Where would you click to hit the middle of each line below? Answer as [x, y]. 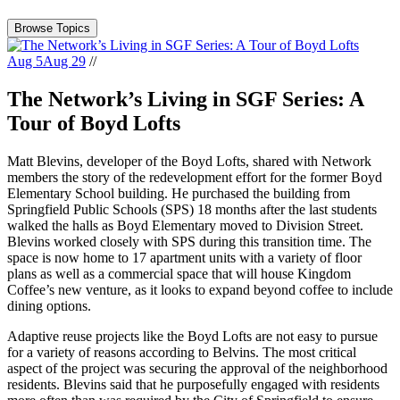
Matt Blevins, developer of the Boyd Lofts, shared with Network [189, 161]
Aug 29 [64, 61]
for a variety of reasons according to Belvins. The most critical [182, 352]
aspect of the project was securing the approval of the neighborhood [197, 368]
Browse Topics [52, 28]
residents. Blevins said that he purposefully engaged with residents [193, 384]
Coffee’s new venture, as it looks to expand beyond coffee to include [200, 289]
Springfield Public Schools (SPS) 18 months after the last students [192, 209]
